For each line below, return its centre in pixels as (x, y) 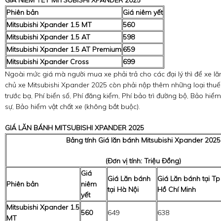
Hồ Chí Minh (177, 189)
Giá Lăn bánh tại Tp (189, 178)
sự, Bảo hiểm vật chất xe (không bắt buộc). (73, 106)
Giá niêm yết (143, 12)
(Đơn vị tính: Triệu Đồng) (143, 161)
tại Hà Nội (123, 189)
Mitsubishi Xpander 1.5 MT (49, 24)
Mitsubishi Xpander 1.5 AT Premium (64, 49)
